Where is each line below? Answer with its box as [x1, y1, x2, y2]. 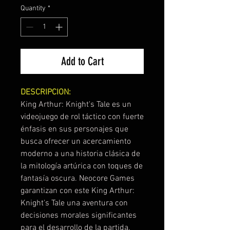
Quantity [21, 4, 46, 13]
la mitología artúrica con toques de [21, 161, 143, 171]
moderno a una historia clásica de [21, 148, 140, 159]
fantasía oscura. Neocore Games [21, 173, 135, 184]
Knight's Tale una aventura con [21, 198, 128, 208]
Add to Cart [61, 54, 104, 68]
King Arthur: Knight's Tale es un [21, 99, 131, 110]
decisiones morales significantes [21, 210, 137, 221]
